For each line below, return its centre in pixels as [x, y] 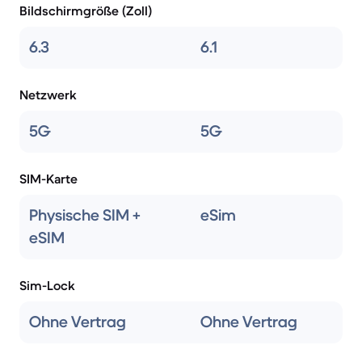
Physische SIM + [85, 215]
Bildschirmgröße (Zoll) [86, 11]
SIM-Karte [48, 179]
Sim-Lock [47, 285]
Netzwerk [48, 95]
